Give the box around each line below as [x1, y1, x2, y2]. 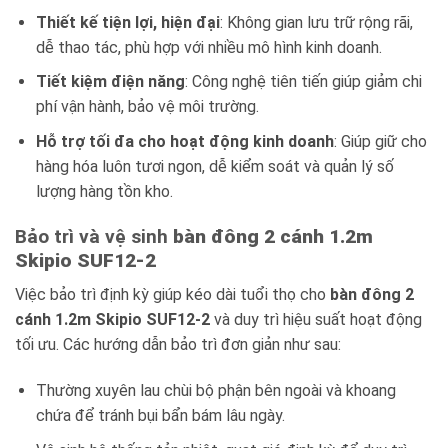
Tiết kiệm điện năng [35, 72, 185, 92]
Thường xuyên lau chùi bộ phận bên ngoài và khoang [35, 381, 396, 400]
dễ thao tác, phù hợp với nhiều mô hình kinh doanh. [35, 37, 382, 57]
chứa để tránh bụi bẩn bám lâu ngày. [35, 406, 285, 425]
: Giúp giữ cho [333, 131, 427, 151]
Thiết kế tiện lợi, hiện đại [35, 12, 220, 32]
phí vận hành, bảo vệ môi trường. [35, 97, 259, 117]
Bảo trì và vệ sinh [15, 224, 173, 248]
